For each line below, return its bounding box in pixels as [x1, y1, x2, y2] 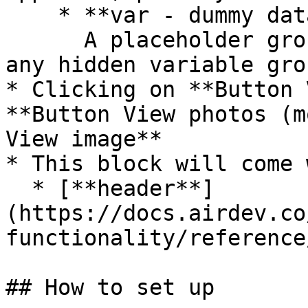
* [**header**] [5, 176, 32, 201]
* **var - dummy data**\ [5, 3, 58, 27]
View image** [5, 126, 162, 151]
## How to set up [5, 275, 214, 300]
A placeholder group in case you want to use [5, 27, 84, 52]
